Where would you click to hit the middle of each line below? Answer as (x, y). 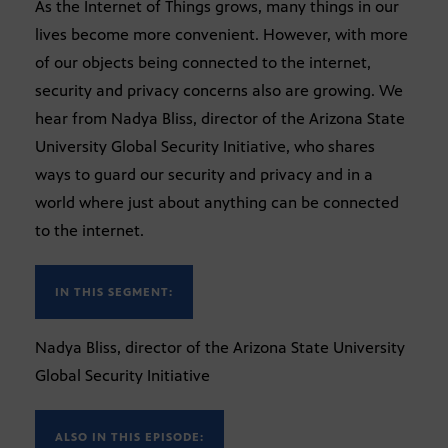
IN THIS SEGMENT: (114, 292)
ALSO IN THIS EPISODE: (129, 437)
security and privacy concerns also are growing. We (219, 91)
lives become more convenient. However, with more (221, 35)
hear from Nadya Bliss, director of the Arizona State (220, 119)
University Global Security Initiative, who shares (205, 147)
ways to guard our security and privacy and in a (204, 175)
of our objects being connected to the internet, (203, 63)
